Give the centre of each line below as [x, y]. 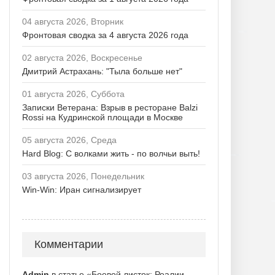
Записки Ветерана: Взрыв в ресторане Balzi [110, 107]
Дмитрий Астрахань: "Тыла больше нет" [102, 71]
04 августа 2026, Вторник [73, 21]
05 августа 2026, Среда [69, 140]
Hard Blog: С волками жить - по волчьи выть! [111, 153]
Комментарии [69, 244]
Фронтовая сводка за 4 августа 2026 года [105, 35]
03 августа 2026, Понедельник [83, 176]
